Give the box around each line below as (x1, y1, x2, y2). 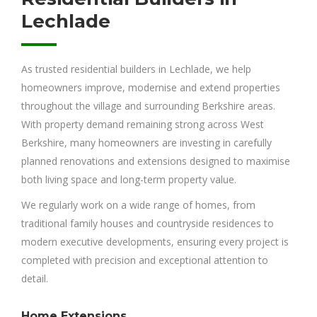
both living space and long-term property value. (21, 173, 236, 187)
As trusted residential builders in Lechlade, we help (21, 62, 251, 76)
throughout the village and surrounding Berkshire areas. (21, 99, 275, 113)
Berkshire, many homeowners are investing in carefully (21, 136, 272, 150)
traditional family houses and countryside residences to (21, 217, 274, 231)
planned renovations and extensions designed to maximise (21, 154, 290, 168)
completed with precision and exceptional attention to (21, 253, 268, 267)
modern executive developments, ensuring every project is (21, 235, 289, 249)
